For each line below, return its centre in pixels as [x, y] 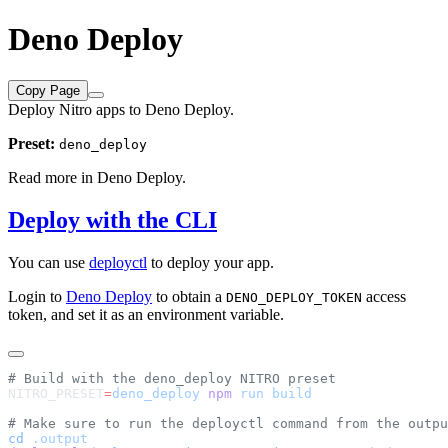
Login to [37, 296]
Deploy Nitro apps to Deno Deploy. [121, 109]
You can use [48, 262]
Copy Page [48, 90]
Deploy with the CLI [112, 219]
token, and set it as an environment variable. [146, 314]
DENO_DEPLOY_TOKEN [294, 297]
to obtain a [189, 296]
